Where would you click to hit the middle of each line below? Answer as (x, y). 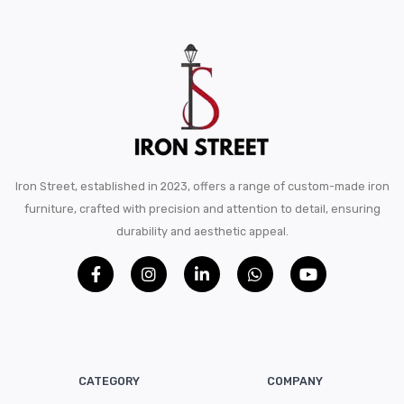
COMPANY (294, 381)
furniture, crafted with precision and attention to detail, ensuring (202, 208)
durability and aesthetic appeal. (202, 231)
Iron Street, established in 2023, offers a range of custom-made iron (202, 186)
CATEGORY (110, 381)
